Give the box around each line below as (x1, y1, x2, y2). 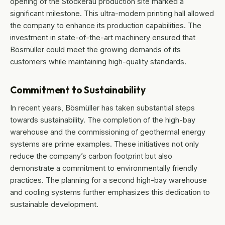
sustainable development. (10, 200, 98, 209)
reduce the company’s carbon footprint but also (10, 152, 172, 161)
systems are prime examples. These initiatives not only (10, 140, 199, 149)
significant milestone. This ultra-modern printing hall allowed (10, 9, 214, 18)
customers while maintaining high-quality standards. (10, 57, 186, 66)
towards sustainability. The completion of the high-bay (10, 116, 195, 125)
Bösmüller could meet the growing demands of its (10, 45, 181, 54)
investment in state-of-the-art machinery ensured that (10, 33, 195, 42)
